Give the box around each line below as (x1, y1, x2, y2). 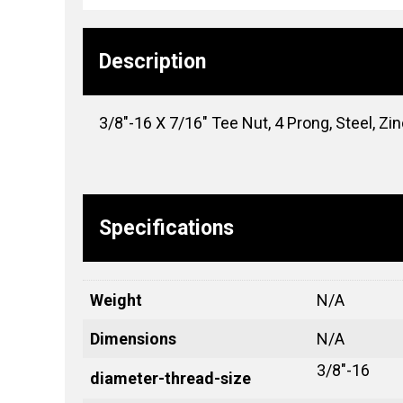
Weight (90, 290, 142, 309)
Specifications (99, 215, 234, 240)
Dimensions (90, 328, 176, 348)
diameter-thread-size (90, 368, 251, 388)
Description (99, 49, 206, 74)
